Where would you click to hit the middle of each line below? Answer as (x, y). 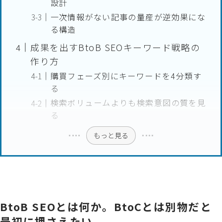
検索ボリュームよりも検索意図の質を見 (128, 103)
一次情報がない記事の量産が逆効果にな (128, 17)
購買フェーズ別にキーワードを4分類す (126, 76)
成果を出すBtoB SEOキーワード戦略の (115, 47)
